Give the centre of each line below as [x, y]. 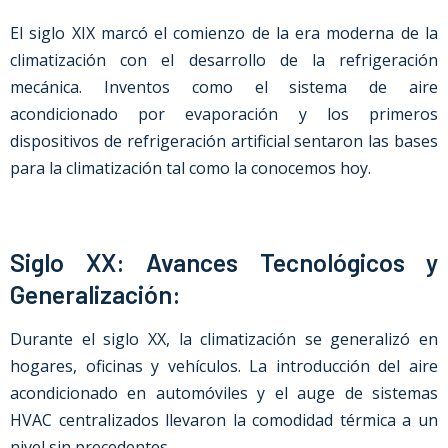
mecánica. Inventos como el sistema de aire [224, 87]
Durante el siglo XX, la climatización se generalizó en [224, 339]
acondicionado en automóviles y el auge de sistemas [224, 393]
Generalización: [95, 294]
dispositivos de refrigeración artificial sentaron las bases [224, 141]
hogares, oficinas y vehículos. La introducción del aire [224, 366]
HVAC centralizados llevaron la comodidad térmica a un [224, 420]
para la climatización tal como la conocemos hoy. [190, 168]
